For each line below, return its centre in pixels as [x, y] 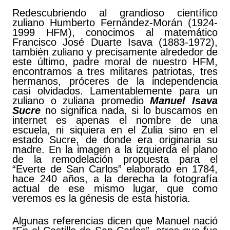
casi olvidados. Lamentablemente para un [115, 91]
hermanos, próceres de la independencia [115, 81]
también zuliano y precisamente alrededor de [115, 52]
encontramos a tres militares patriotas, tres [115, 72]
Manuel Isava [184, 101]
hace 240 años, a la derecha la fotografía [115, 179]
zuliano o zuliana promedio [81, 101]
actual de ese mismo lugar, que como [115, 189]
